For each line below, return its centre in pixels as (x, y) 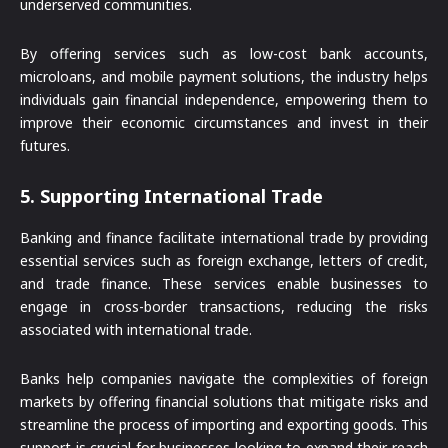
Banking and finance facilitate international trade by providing (224, 238)
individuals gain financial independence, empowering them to (224, 100)
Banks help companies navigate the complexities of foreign (224, 379)
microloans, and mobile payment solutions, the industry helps (224, 77)
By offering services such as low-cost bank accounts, (224, 54)
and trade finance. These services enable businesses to (224, 284)
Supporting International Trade (181, 196)
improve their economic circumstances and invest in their (224, 123)
